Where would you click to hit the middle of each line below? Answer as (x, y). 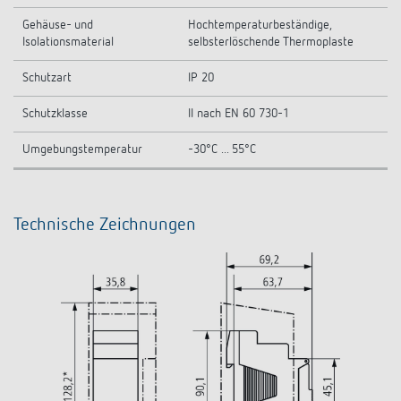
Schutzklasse (55, 114)
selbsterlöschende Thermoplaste (271, 42)
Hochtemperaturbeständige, (260, 25)
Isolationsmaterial (68, 42)
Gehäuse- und (58, 25)
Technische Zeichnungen (105, 225)
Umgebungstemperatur (82, 149)
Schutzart (47, 78)
